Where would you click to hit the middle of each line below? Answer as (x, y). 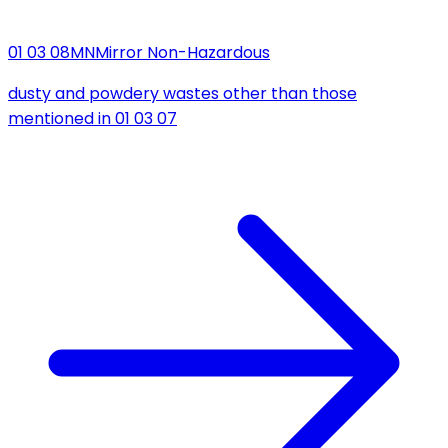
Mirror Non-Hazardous (182, 53)
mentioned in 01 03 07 (92, 119)
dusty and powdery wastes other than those (182, 94)
